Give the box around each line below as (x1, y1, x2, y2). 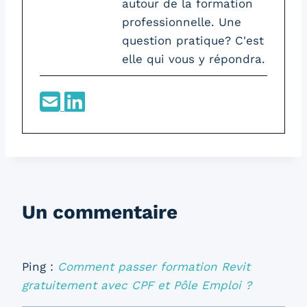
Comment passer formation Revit (58, 259, 250, 273)
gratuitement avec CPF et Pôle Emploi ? (22, 278, 251, 292)
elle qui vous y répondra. (122, 52, 265, 66)
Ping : (22, 259, 58, 273)
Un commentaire (22, 200, 177, 223)
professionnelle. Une (122, 15, 241, 29)
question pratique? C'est (122, 34, 264, 48)
